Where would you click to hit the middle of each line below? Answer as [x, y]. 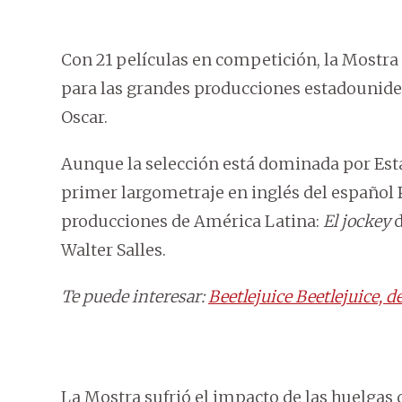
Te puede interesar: [135, 297]
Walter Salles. [114, 250]
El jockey [357, 222]
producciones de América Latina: [192, 222]
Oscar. [84, 118]
